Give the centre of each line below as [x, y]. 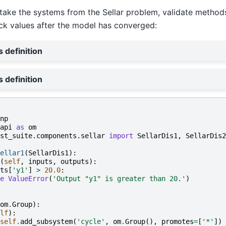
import [121, 136]
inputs [40, 162]
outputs [74, 162]
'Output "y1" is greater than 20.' [119, 179]
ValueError [28, 179]
